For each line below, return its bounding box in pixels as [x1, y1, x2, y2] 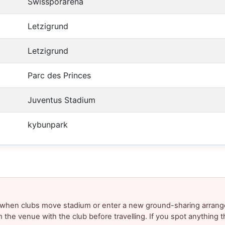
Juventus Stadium [28, 95, 95, 105]
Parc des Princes [28, 70, 91, 81]
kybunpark [28, 120, 68, 130]
